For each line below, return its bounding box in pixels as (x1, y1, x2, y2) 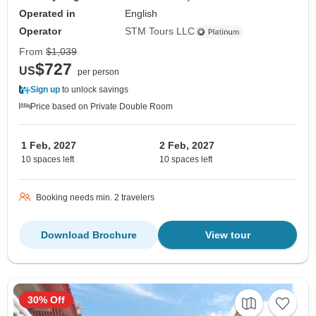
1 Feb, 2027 (21, 140, 76, 152)
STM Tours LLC (125, 25, 195, 37)
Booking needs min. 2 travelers (36, 193, 154, 203)
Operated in (19, 8, 75, 20)
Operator (19, 25, 61, 37)
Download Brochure (40, 229, 137, 241)
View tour (205, 229, 250, 241)
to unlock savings (60, 85, 128, 95)
